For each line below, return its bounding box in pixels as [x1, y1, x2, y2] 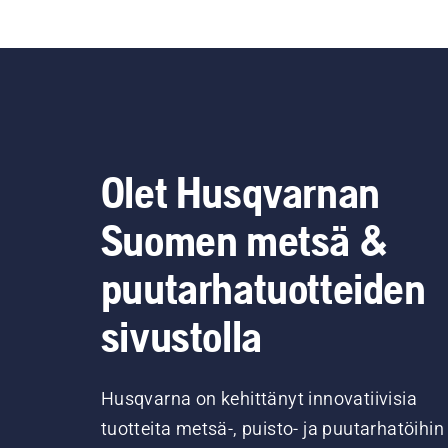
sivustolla [100, 311, 262, 361]
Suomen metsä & [100, 215, 389, 265]
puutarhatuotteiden [100, 263, 426, 313]
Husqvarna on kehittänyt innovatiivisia [100, 388, 417, 409]
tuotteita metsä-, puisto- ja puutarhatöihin [100, 418, 444, 439]
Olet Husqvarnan [100, 167, 380, 217]
